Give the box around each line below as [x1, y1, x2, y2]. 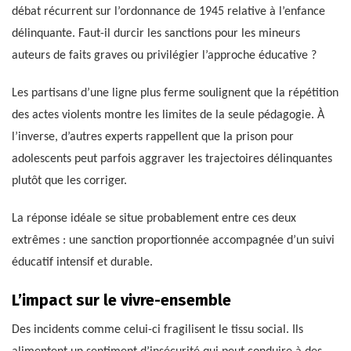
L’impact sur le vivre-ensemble [12, 291, 231, 310]
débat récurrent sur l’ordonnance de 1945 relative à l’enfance [12, 5, 325, 19]
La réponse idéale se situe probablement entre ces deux [12, 212, 296, 226]
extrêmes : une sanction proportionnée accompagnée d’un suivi [12, 234, 335, 248]
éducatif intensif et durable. [12, 256, 153, 270]
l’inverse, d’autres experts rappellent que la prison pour [12, 131, 294, 144]
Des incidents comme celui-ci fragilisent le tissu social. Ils [12, 324, 303, 337]
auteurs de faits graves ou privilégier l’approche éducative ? [12, 49, 317, 63]
